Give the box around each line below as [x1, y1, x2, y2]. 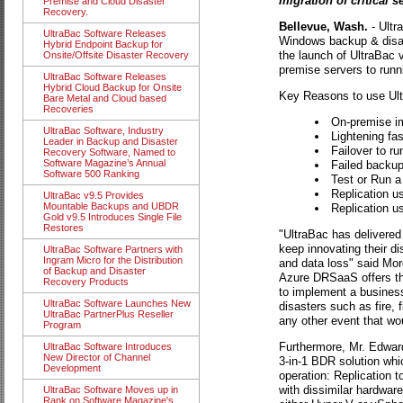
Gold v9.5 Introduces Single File [42, 211, 182, 223]
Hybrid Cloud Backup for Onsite [42, 82, 182, 94]
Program [42, 319, 81, 331]
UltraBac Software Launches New [42, 298, 191, 309]
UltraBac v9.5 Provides [42, 190, 144, 201]
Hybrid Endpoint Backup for [42, 39, 163, 50]
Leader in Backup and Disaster [42, 136, 178, 148]
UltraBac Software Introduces [42, 341, 172, 353]
